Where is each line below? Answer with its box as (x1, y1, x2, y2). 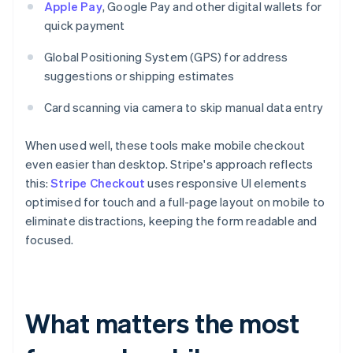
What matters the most (25, 306, 299, 340)
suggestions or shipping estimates (44, 68, 235, 84)
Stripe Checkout (50, 175, 146, 191)
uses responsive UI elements (145, 175, 307, 191)
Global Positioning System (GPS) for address (44, 49, 288, 65)
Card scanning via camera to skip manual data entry (44, 99, 323, 116)
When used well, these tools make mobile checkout (25, 137, 306, 154)
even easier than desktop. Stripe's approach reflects (25, 156, 314, 173)
